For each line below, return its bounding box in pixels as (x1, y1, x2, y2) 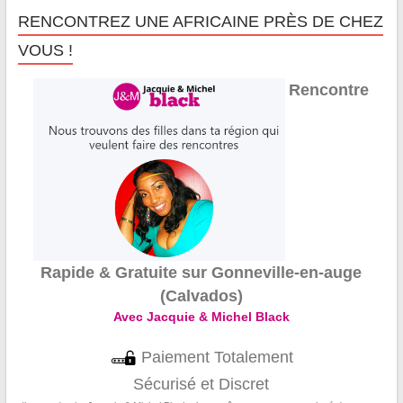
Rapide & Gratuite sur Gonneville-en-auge (40, 264, 363, 282)
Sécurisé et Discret (133, 375, 270, 394)
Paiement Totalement (136, 348, 293, 367)
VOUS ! (17, 40, 73, 59)
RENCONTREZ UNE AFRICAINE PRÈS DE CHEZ (17, 12, 383, 31)
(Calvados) (159, 287, 243, 306)
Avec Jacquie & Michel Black (112, 309, 290, 325)
